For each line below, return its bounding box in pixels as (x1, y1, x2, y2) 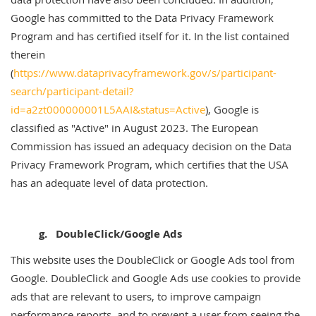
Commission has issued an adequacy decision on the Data (11, 139, 291, 153)
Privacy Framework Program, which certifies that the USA (11, 157, 288, 171)
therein (11, 47, 45, 61)
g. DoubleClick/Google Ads (11, 226, 182, 241)
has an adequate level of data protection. (11, 176, 208, 190)
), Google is (205, 102, 259, 116)
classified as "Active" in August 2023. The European (11, 121, 258, 135)
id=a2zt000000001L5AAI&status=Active (11, 102, 205, 116)
